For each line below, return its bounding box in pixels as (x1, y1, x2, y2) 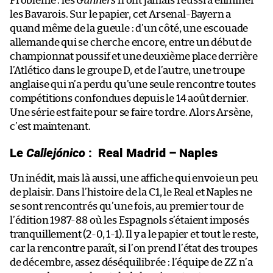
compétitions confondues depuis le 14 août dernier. (10, 93, 249, 104)
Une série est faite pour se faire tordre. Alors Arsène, (10, 107, 253, 118)
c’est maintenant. (10, 121, 91, 132)
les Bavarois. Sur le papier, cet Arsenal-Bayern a (10, 9, 232, 19)
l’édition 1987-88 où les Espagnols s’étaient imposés (10, 214, 249, 225)
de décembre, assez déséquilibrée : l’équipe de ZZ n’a (10, 257, 253, 268)
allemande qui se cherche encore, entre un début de (10, 37, 252, 48)
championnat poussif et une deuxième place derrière (10, 51, 258, 62)
